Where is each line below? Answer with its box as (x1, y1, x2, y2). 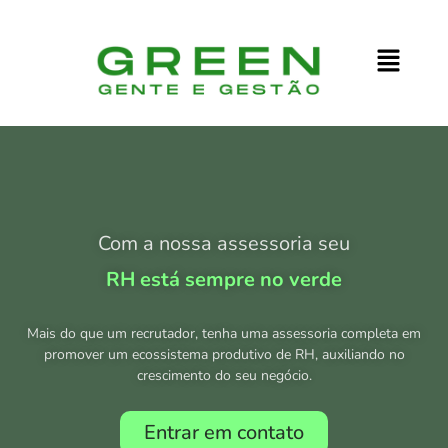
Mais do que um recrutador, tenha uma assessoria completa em (27, 323, 421, 343)
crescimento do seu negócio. (136, 365, 312, 385)
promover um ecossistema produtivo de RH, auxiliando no (43, 344, 405, 364)
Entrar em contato (144, 418, 304, 446)
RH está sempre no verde (106, 265, 342, 293)
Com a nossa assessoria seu (98, 229, 350, 257)
